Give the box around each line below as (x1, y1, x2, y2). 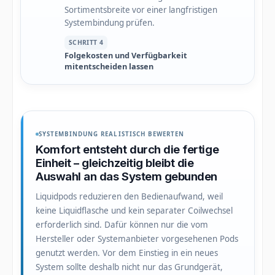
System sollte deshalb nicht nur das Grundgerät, (36, 261, 223, 273)
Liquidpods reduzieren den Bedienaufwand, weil (36, 191, 223, 203)
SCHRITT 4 (69, 38, 104, 47)
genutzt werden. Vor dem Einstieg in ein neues (36, 247, 218, 259)
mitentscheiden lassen (64, 61, 153, 72)
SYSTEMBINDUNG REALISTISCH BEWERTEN (39, 130, 184, 139)
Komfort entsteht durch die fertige (36, 142, 219, 157)
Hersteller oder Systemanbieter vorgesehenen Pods (36, 233, 238, 245)
